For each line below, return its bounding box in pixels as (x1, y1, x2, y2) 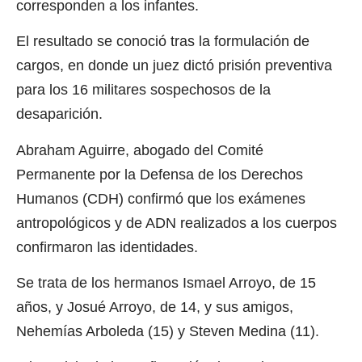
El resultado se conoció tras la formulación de (16, 33, 309, 50)
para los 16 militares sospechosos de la (16, 82, 271, 99)
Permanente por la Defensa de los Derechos (16, 166, 303, 183)
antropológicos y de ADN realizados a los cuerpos (16, 214, 337, 231)
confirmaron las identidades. (16, 238, 198, 255)
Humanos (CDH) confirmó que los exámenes (16, 190, 305, 207)
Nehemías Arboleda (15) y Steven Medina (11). (16, 323, 319, 340)
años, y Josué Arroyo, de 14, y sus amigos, (16, 299, 293, 316)
